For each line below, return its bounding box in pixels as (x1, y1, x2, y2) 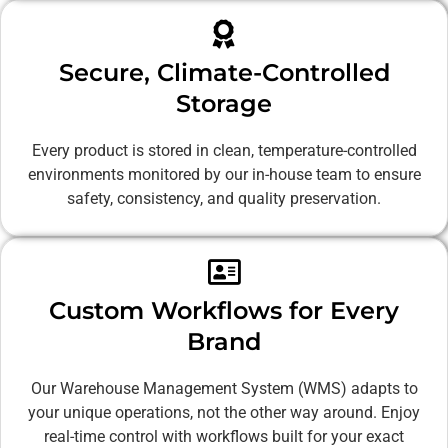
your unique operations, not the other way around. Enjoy (28, 402, 420, 422)
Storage (176, 88, 272, 118)
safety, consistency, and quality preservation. (67, 188, 381, 208)
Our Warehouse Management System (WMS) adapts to (30, 378, 418, 398)
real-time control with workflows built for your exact (44, 426, 404, 446)
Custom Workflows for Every (49, 295, 399, 325)
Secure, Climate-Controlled (58, 57, 390, 87)
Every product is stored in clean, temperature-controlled (31, 140, 417, 160)
